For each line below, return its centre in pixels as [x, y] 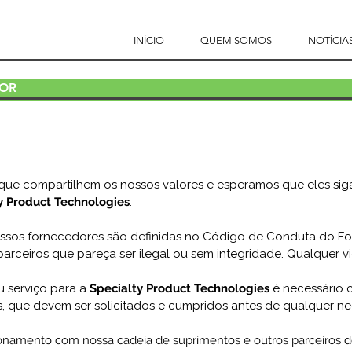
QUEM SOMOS [236, 40]
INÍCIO [149, 40]
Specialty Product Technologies [180, 288]
